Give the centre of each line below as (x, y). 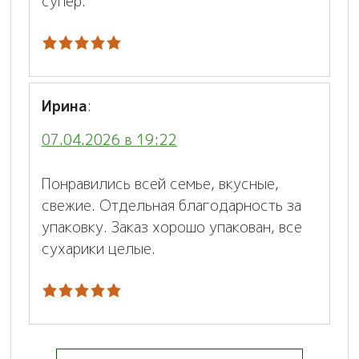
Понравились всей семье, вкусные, (160, 184)
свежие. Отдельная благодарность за (171, 205)
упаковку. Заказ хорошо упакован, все (172, 227)
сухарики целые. (99, 248)
